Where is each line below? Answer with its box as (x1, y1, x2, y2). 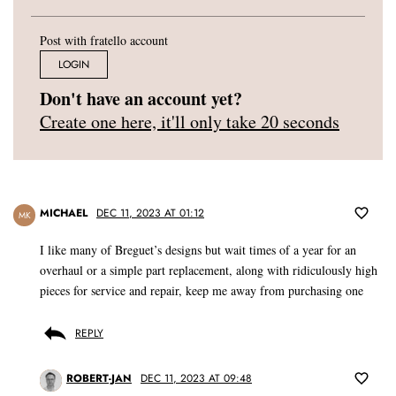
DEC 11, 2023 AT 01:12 (96, 205, 204, 222)
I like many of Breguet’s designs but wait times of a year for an (40, 241, 356, 259)
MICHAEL (40, 205, 88, 222)
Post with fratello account (40, 32, 168, 49)
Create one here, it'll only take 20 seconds (40, 110, 339, 134)
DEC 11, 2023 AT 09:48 (141, 370, 252, 387)
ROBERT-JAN (66, 370, 132, 387)
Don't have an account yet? (40, 86, 242, 112)
